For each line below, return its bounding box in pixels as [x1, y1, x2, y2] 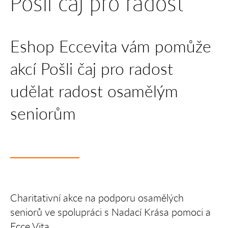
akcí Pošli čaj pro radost [10, 58, 174, 80]
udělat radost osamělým [10, 80, 179, 102]
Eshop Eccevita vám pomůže [10, 35, 212, 58]
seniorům [10, 102, 76, 125]
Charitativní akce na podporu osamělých [10, 191, 184, 205]
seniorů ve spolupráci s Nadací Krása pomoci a [10, 205, 211, 219]
